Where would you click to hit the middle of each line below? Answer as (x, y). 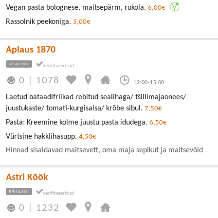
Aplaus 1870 (31, 50)
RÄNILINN (19, 192)
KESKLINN (19, 64)
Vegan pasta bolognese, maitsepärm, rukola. (77, 8)
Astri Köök (27, 178)
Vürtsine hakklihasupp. (42, 137)
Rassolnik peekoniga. (39, 22)
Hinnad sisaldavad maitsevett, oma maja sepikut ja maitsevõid (104, 151)
